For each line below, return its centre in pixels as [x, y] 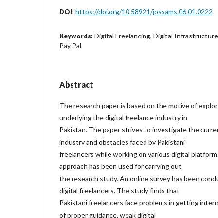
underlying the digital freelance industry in [123, 117]
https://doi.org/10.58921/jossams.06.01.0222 [144, 11]
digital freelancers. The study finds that [119, 190]
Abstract [76, 84]
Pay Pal [70, 45]
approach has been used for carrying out [120, 166]
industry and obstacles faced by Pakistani [122, 142]
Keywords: [77, 36]
